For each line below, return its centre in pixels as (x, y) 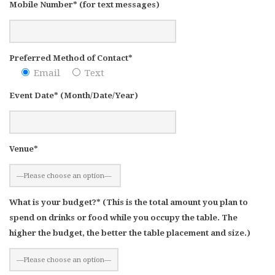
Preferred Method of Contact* (71, 58)
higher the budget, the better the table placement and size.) (130, 233)
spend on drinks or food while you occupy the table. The (123, 217)
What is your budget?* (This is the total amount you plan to (129, 202)
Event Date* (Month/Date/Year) (74, 95)
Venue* (24, 149)
